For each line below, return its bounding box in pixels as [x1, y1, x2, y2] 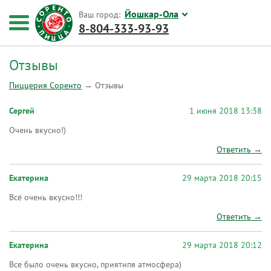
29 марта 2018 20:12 [182, 240, 262, 250]
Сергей [9, 106, 34, 116]
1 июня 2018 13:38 [189, 106, 262, 116]
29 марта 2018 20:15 [182, 173, 262, 183]
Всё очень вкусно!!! [9, 192, 82, 203]
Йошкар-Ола [125, 9, 178, 20]
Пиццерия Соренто [9, 80, 82, 91]
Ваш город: [79, 10, 123, 20]
